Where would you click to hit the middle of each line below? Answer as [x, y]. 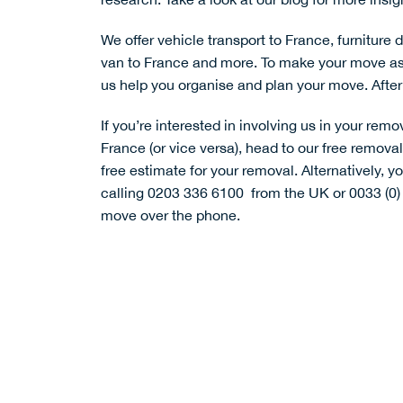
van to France [147, 63]
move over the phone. [170, 215]
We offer [129, 40]
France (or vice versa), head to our [211, 148]
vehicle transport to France [244, 40]
